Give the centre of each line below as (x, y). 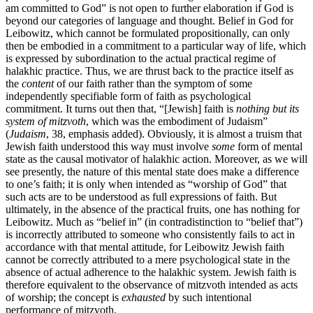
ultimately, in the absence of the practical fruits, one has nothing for (153, 209)
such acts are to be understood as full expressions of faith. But (141, 196)
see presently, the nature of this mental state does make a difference (152, 171)
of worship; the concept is (64, 297)
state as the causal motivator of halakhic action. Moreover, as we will (156, 159)
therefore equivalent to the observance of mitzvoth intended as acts (152, 284)
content (38, 83)
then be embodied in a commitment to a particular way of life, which (156, 45)
